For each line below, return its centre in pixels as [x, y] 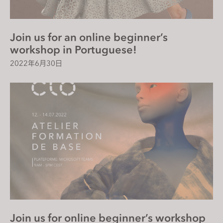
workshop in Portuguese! [73, 49]
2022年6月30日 [36, 63]
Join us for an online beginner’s [89, 37]
